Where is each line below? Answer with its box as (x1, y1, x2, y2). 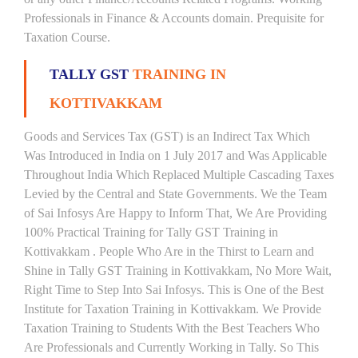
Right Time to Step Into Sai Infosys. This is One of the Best (24, 283, 324, 296)
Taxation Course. (24, 30, 110, 44)
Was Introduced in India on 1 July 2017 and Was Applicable (24, 149, 327, 162)
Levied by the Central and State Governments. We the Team (24, 187, 327, 201)
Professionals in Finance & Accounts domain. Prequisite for (24, 11, 324, 25)
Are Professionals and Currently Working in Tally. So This (24, 340, 319, 354)
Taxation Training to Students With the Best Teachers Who (24, 321, 320, 335)
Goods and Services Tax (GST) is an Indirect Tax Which (24, 129, 310, 143)
